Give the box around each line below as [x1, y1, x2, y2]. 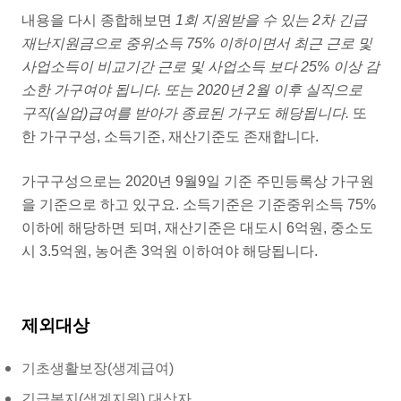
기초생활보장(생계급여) [21, 361, 174, 377]
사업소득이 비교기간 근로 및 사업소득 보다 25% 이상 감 [21, 59, 380, 75]
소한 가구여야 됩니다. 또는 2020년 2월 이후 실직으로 [21, 82, 363, 98]
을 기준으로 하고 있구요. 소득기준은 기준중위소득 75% [21, 197, 376, 213]
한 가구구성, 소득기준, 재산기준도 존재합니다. [21, 129, 319, 145]
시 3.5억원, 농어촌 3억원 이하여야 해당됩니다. [21, 243, 321, 260]
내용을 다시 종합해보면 [21, 13, 175, 29]
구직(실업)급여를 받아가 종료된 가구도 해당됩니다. [21, 106, 349, 122]
